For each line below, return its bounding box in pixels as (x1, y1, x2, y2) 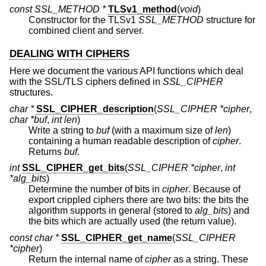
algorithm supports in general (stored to (70, 205, 195, 216)
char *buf (9, 114, 47, 125)
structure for (204, 14, 255, 25)
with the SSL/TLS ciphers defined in (9, 77, 163, 87)
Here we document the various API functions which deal (9, 66, 243, 77)
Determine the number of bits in (28, 184, 162, 195)
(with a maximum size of (109, 125, 215, 135)
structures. (9, 87, 53, 98)
